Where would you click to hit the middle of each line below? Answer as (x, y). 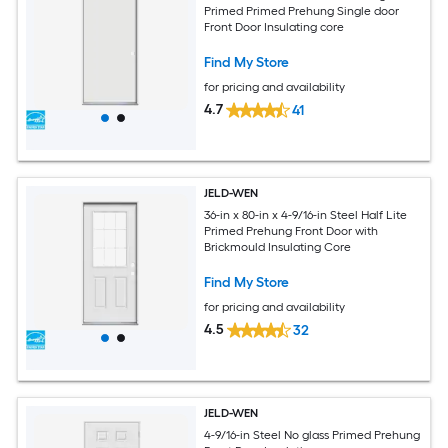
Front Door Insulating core (274, 27)
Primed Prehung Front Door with (291, 231)
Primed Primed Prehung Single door (302, 11)
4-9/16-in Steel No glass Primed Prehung (312, 435)
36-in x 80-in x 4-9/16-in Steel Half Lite (306, 215)
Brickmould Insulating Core (278, 247)
